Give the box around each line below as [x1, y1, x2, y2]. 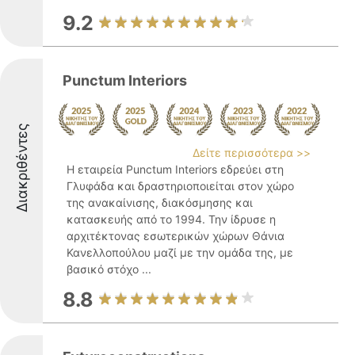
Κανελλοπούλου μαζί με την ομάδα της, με [67, 246, 293, 259]
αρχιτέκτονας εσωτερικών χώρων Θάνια [67, 229, 284, 242]
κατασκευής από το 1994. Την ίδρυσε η [67, 212, 276, 226]
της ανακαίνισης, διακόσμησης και [67, 196, 253, 209]
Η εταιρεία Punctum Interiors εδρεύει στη [67, 162, 284, 176]
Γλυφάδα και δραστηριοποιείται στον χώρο [67, 179, 294, 193]
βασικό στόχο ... [67, 262, 151, 276]
